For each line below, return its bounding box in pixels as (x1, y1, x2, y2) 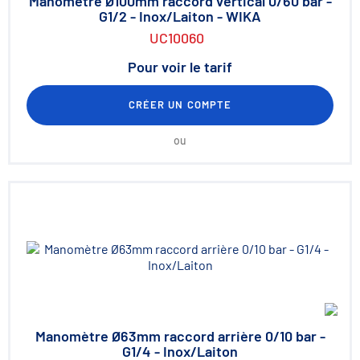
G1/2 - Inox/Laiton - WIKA (99, 7, 261, 25)
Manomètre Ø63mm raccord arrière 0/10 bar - (35, 327, 325, 345)
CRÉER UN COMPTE (129, 98, 231, 111)
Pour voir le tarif (128, 58, 232, 76)
